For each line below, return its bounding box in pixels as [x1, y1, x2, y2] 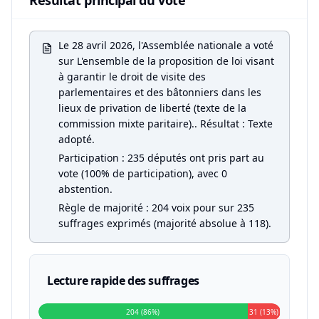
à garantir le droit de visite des [58, 70, 206, 83]
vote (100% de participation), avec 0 [58, 167, 227, 180]
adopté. [58, 132, 95, 146]
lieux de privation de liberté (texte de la [58, 101, 246, 115]
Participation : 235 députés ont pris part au [58, 151, 264, 164]
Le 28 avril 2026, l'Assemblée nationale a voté [58, 38, 273, 52]
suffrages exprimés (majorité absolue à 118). [58, 216, 271, 230]
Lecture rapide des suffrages [47, 273, 199, 288]
